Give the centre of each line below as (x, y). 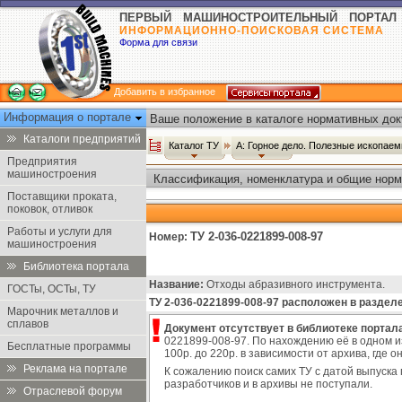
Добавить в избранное (165, 92)
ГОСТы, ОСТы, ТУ (52, 289)
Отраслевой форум (73, 391)
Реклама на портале (75, 369)
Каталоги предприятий (82, 139)
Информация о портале (69, 117)
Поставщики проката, (62, 197)
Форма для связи (158, 42)
